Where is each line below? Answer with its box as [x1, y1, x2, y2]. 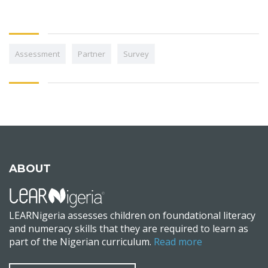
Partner [78, 48, 105, 59]
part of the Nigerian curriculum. [9, 235, 154, 249]
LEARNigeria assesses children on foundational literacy [9, 209, 255, 223]
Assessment [15, 48, 60, 59]
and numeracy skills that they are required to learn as [9, 222, 248, 236]
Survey [123, 48, 149, 59]
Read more [154, 235, 202, 249]
